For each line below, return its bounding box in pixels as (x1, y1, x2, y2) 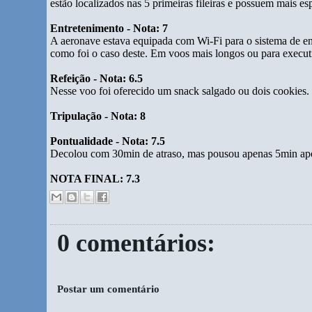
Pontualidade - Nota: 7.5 (50, 135, 166, 147)
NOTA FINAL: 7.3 (50, 173, 141, 185)
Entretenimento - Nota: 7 (50, 22, 169, 34)
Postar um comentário (57, 282, 160, 295)
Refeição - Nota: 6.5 (50, 72, 143, 84)
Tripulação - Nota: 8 (50, 110, 146, 122)
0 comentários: (57, 228, 216, 257)
